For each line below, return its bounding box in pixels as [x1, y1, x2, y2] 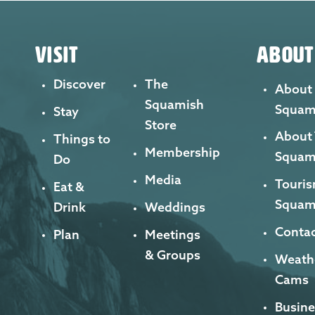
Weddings [144, 198, 205, 215]
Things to [53, 131, 110, 148]
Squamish [144, 96, 204, 113]
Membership [144, 144, 220, 161]
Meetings [144, 226, 200, 243]
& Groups [144, 246, 200, 263]
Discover [53, 76, 105, 93]
